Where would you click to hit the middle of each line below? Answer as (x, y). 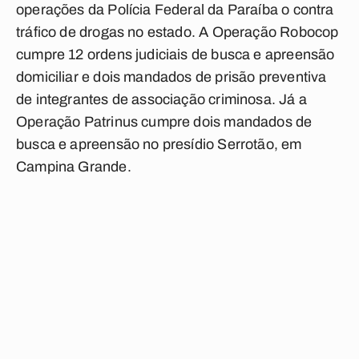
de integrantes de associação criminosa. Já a (161, 99)
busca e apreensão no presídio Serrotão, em (159, 144)
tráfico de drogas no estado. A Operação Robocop (177, 32)
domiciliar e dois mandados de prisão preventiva (171, 77)
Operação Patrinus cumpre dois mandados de (164, 122)
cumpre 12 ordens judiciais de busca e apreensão (175, 54)
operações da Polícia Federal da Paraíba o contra (175, 10)
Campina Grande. (74, 167)
